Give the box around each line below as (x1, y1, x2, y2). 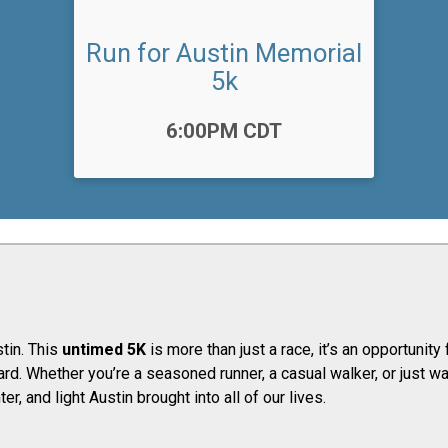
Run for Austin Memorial (86, 38, 362, 68)
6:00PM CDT (166, 119, 282, 143)
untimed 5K (62, 340, 146, 359)
